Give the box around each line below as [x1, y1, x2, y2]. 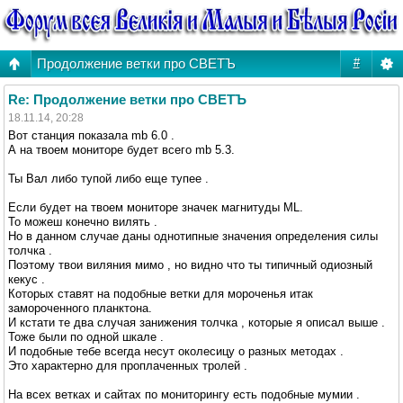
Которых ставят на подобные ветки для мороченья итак [8, 286, 313, 300]
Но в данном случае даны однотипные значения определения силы [8, 228, 378, 243]
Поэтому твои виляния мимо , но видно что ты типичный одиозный [8, 257, 372, 272]
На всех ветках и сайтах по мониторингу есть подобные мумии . [8, 387, 360, 401]
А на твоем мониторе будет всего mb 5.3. [8, 142, 235, 157]
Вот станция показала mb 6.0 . [8, 128, 175, 142]
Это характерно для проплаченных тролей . [8, 358, 247, 372]
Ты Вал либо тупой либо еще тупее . [8, 171, 209, 185]
